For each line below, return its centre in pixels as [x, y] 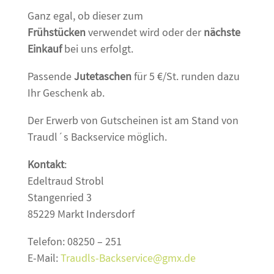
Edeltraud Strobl [65, 183]
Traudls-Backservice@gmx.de [129, 260]
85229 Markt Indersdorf [81, 216]
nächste [222, 34]
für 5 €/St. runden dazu [185, 78]
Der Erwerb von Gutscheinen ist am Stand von [133, 122]
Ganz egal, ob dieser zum [85, 18]
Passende [50, 78]
